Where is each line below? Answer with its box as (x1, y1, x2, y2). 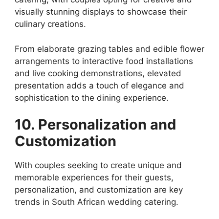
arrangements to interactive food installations (15, 56, 193, 66)
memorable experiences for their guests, (15, 173, 174, 183)
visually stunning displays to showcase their (15, 7, 187, 17)
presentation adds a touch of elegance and (15, 80, 184, 90)
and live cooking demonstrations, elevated (15, 68, 181, 78)
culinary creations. (15, 19, 86, 29)
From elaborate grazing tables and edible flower (15, 44, 204, 54)
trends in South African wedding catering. (15, 197, 178, 207)
